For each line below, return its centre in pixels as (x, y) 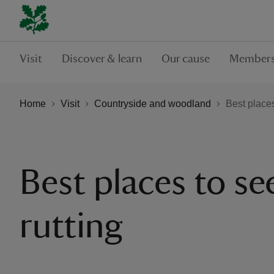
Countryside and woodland (153, 103)
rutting (71, 226)
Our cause (186, 59)
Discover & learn (102, 59)
